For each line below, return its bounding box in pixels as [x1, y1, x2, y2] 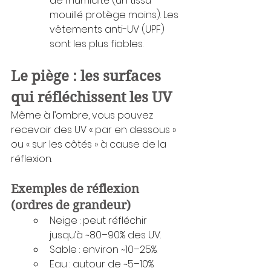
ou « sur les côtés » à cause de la [11, 137, 169, 151]
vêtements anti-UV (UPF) [50, 22, 167, 36]
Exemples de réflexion [11, 181, 142, 196]
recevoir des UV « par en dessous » [11, 122, 178, 137]
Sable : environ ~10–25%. [50, 242, 157, 256]
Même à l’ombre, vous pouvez [11, 108, 155, 122]
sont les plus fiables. [50, 36, 143, 51]
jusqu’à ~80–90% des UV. [50, 227, 161, 242]
